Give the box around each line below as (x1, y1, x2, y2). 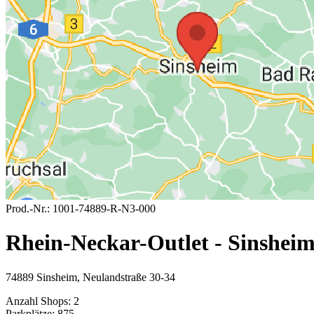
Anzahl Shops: (6, 294, 71, 307)
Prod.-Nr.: (6, 203, 50, 214)
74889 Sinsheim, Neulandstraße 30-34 (6, 271, 175, 283)
